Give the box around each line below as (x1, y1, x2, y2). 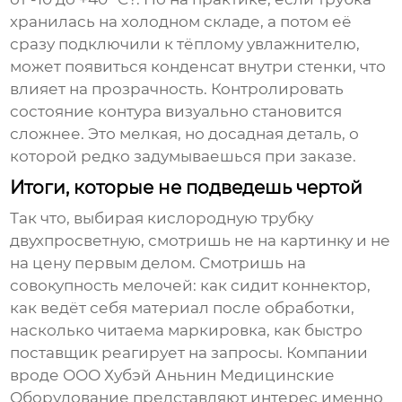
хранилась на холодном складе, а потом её (10, 13, 353, 31)
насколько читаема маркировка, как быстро (10, 321, 363, 340)
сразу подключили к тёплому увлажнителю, (10, 35, 361, 54)
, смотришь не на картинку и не (141, 232, 391, 250)
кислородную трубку (147, 209, 314, 228)
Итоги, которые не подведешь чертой (10, 177, 363, 199)
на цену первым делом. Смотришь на (10, 254, 307, 273)
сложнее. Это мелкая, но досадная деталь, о (10, 125, 360, 144)
